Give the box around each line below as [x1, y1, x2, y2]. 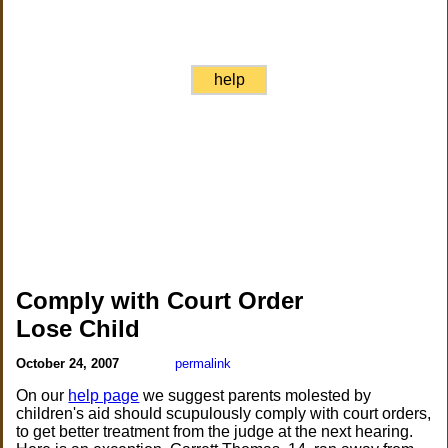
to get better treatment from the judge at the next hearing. [16, 423, 414, 440]
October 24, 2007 [16, 356, 124, 371]
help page [68, 387, 140, 404]
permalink [175, 356, 232, 371]
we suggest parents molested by [139, 387, 372, 404]
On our [16, 387, 69, 404]
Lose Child [16, 315, 141, 342]
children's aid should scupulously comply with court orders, [16, 405, 432, 422]
